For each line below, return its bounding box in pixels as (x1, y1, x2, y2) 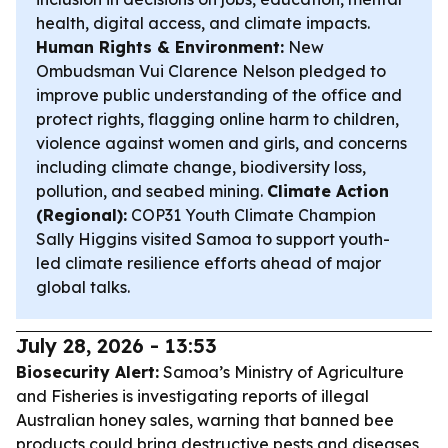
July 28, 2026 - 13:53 (16, 333, 217, 358)
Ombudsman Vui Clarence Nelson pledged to (36, 61, 386, 81)
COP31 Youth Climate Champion (127, 205, 376, 225)
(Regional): (36, 205, 127, 225)
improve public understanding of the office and (36, 85, 402, 105)
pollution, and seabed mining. (36, 181, 267, 201)
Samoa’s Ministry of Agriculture (159, 362, 404, 382)
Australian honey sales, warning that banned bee (16, 410, 394, 430)
